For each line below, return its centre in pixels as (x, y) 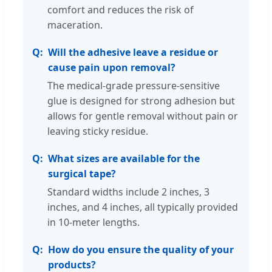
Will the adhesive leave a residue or (133, 53)
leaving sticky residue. (98, 131)
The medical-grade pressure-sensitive (134, 86)
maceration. (75, 25)
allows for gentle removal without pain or (143, 116)
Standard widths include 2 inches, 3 (128, 192)
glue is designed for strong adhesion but (141, 101)
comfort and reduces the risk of (121, 10)
